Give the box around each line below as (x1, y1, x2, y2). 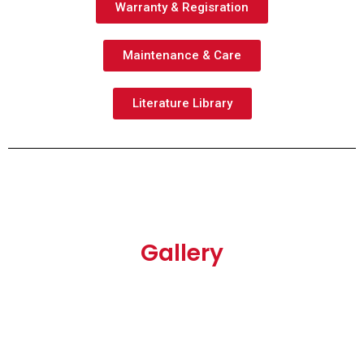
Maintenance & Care (123, 48, 241, 63)
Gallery (141, 237, 223, 270)
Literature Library (132, 96, 232, 111)
